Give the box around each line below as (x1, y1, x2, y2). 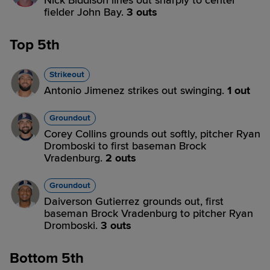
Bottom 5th (10, 250, 84, 267)
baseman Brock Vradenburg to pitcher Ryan (44, 207, 253, 220)
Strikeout (49, 69, 84, 80)
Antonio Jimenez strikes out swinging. (44, 84, 227, 97)
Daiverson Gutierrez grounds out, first (44, 195, 224, 208)
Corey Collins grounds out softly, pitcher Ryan (44, 127, 260, 140)
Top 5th (10, 36, 60, 54)
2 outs (105, 151, 136, 165)
